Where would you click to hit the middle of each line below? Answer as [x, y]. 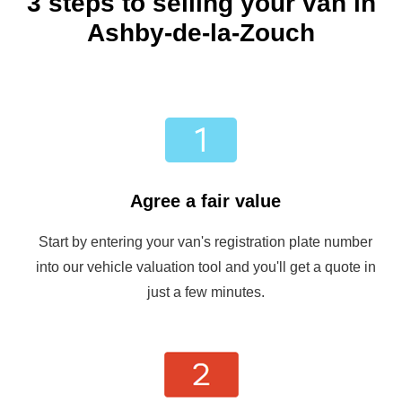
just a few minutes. [205, 293]
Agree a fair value [205, 201]
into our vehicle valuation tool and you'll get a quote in [205, 267]
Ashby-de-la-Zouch [201, 33]
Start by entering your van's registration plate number [205, 242]
